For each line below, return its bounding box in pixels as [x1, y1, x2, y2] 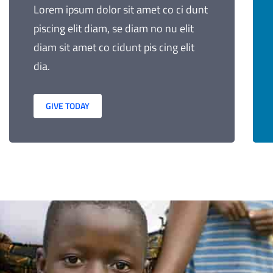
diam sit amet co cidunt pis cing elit [34, 39, 194, 55]
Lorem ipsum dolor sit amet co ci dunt [34, 1, 208, 18]
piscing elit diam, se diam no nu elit [34, 20, 194, 37]
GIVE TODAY [46, 99, 90, 112]
